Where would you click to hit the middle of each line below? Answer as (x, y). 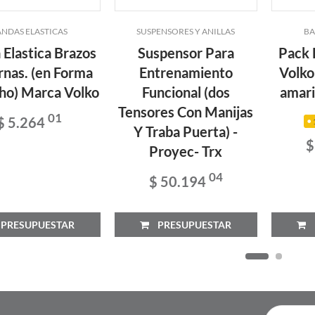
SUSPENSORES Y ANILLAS (186, 31)
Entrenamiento (186, 72)
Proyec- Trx (186, 151)
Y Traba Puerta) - (186, 131)
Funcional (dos (186, 92)
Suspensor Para (186, 52)
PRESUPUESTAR (190, 224)
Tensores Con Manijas (186, 111)
